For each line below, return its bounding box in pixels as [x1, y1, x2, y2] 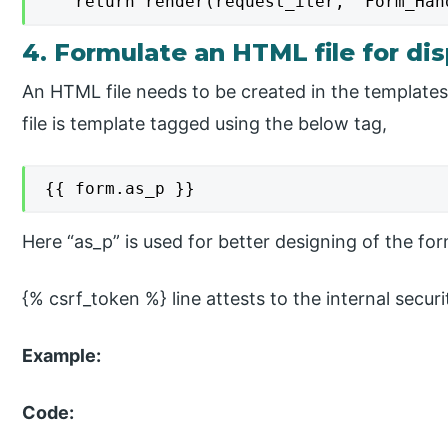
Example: [22, 344, 102, 366]
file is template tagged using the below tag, [22, 113, 388, 135]
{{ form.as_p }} [45, 178, 196, 198]
